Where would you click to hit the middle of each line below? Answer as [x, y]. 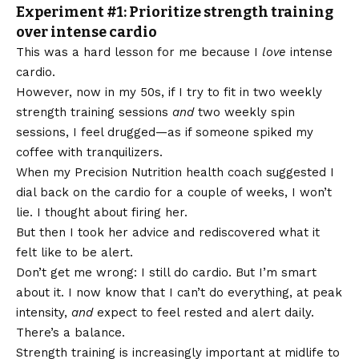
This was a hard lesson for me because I [139, 52]
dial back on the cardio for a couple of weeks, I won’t [174, 193]
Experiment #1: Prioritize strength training [175, 12]
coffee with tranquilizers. [89, 153]
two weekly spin [246, 113]
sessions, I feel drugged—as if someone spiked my [165, 133]
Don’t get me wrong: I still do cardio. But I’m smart [166, 273]
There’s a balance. [71, 333]
